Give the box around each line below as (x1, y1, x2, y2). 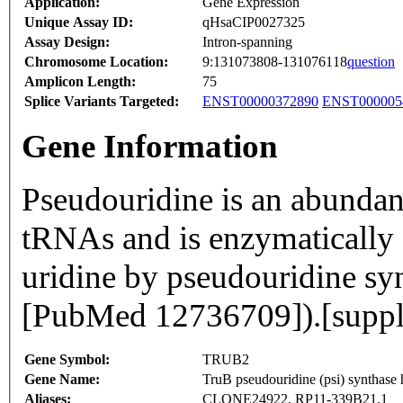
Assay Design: (24, 34, 110, 50)
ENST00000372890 (202, 94, 318, 110)
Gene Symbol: (24, 352, 110, 368)
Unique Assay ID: (24, 14, 133, 31)
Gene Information (22, 128, 278, 166)
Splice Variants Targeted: (24, 94, 179, 110)
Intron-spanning (202, 34, 292, 50)
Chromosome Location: (24, 54, 168, 70)
